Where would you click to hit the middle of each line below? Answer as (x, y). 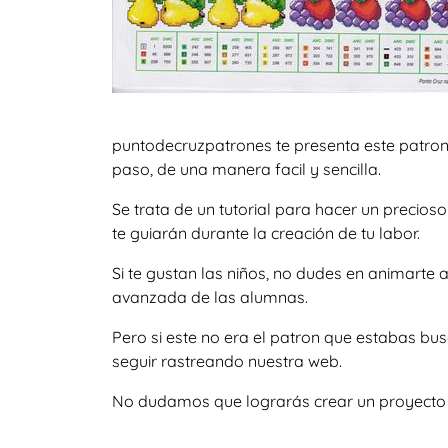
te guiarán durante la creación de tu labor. (266, 233)
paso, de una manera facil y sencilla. (246, 169)
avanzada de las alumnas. (210, 297)
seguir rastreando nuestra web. (227, 361)
